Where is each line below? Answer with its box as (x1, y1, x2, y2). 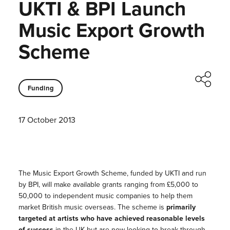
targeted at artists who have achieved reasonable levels (18, 213, 205, 224)
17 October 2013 (18, 114, 75, 126)
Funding (27, 83, 54, 93)
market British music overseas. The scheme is (18, 202, 166, 213)
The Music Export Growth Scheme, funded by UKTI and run (18, 168, 206, 179)
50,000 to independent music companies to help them (18, 190, 193, 202)
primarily (166, 202, 196, 213)
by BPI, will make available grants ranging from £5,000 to (18, 179, 198, 190)
